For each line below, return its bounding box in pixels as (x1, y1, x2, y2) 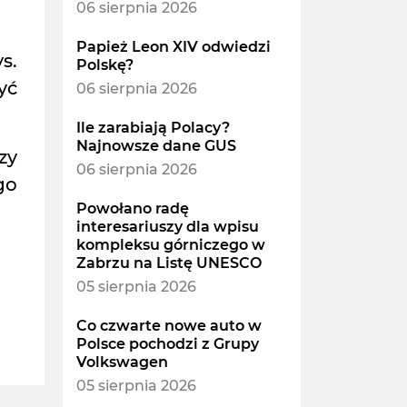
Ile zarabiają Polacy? (75, 119, 230, 137)
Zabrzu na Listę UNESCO (75, 254, 262, 273)
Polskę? (75, 56, 134, 74)
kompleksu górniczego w (75, 236, 265, 254)
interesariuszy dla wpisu (75, 218, 259, 236)
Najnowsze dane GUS (75, 137, 236, 155)
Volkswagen (75, 353, 168, 372)
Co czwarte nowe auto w (75, 317, 262, 335)
